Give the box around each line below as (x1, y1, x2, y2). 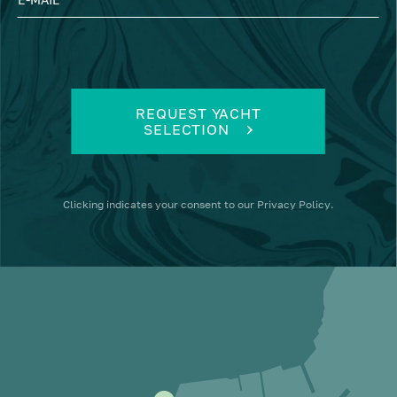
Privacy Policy (256, 197, 331, 211)
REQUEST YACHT (136, 104, 261, 122)
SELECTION (144, 120, 230, 138)
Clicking (62, 197, 106, 211)
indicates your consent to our (105, 197, 257, 211)
